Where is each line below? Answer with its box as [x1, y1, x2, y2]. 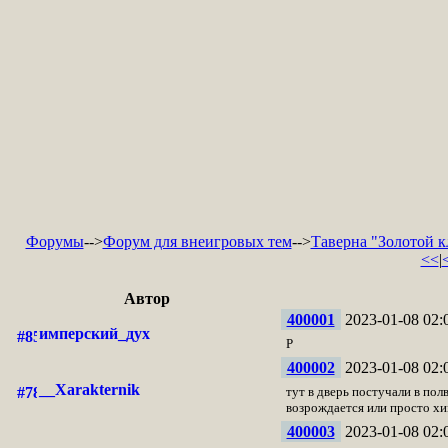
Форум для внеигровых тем [102, 233, 292, 250]
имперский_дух [38, 325, 150, 342]
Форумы [25, 233, 84, 250]
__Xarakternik [38, 381, 140, 398]
